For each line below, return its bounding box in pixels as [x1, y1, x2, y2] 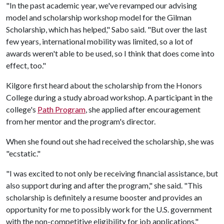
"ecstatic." [6, 148, 40, 158]
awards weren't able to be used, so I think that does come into [6, 48, 214, 58]
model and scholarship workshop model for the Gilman [6, 12, 191, 22]
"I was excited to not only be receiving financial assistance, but [6, 168, 218, 178]
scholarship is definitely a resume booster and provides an [6, 192, 202, 202]
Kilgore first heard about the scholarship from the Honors [6, 80, 202, 90]
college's [6, 104, 37, 114]
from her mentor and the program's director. [6, 116, 155, 126]
